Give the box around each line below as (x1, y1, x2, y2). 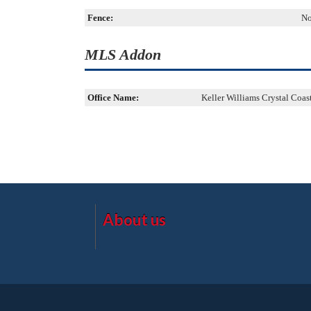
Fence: (87, 12, 113, 23)
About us (103, 210, 166, 229)
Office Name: (87, 92, 139, 103)
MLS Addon (85, 46, 161, 63)
